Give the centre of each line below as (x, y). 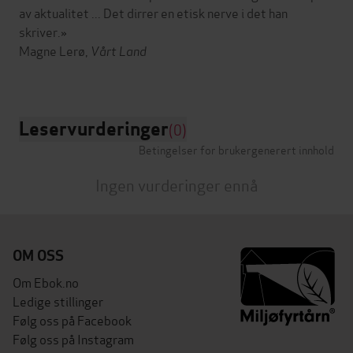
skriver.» (43, 31)
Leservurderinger (94, 128)
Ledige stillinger (58, 300)
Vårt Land (119, 50)
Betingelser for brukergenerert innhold (236, 149)
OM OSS (38, 255)
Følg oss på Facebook (72, 319)
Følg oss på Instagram (73, 338)
